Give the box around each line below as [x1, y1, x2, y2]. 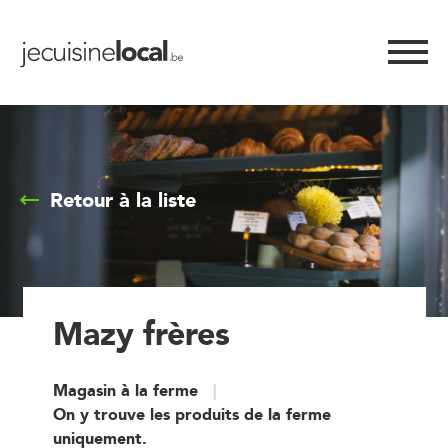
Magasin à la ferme [52, 376, 198, 404]
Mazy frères [52, 305, 230, 360]
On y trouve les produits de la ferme [52, 400, 331, 428]
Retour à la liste [50, 183, 196, 217]
